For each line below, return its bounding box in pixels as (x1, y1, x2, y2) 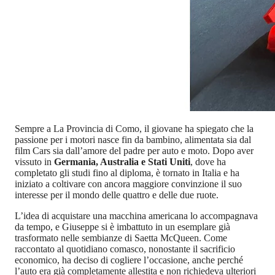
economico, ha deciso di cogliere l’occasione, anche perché (15, 255, 243, 266)
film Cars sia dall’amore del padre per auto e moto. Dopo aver (15, 145, 254, 157)
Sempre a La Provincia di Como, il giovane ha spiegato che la (15, 123, 254, 134)
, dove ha (190, 157, 226, 168)
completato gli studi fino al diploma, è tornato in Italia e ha (15, 168, 239, 179)
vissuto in (15, 157, 54, 168)
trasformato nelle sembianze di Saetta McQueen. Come (15, 233, 227, 244)
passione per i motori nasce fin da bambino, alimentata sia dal (15, 134, 251, 145)
